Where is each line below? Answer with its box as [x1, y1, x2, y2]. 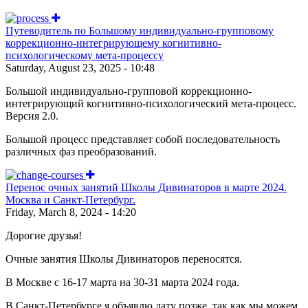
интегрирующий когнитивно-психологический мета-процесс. [5, 97, 296, 109]
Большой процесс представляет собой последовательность [5, 133, 280, 145]
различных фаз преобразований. [5, 145, 157, 157]
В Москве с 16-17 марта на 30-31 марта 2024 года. [5, 276, 239, 288]
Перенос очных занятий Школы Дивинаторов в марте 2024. [5, 181, 287, 193]
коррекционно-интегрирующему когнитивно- [5, 36, 221, 49]
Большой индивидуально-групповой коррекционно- [5, 85, 252, 97]
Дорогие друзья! [5, 229, 82, 241]
